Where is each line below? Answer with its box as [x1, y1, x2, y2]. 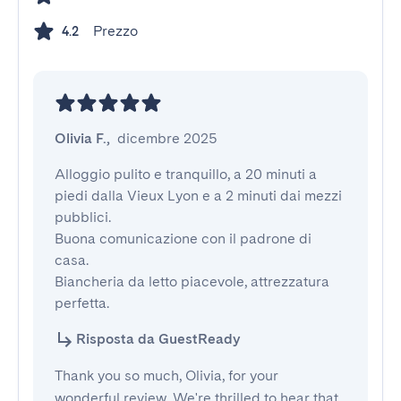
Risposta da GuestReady [76, 330, 240, 347]
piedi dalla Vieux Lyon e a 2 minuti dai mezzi [55, 187, 342, 204]
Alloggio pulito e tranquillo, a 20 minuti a [55, 166, 317, 183]
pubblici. [55, 209, 111, 226]
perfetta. [55, 294, 109, 311]
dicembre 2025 [117, 130, 218, 147]
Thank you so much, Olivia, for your [55, 367, 278, 384]
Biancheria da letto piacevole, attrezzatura [55, 273, 329, 290]
